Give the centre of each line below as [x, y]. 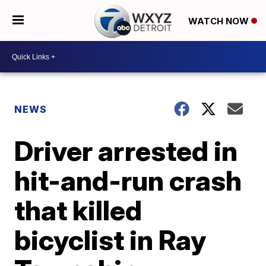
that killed [78, 210]
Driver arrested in [126, 151]
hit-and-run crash [128, 180]
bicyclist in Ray [110, 240]
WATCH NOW [219, 21]
